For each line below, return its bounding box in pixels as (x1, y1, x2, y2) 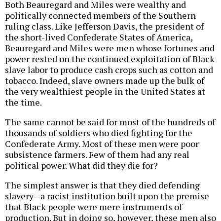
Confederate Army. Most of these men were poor (5, 138, 199, 150)
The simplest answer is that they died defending (5, 179, 200, 191)
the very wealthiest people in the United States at (5, 85, 205, 98)
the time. (5, 96, 42, 109)
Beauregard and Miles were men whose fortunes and (5, 42, 215, 54)
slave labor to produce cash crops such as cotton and (5, 64, 213, 76)
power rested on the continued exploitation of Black (5, 53, 215, 65)
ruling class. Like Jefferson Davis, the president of (5, 20, 204, 33)
